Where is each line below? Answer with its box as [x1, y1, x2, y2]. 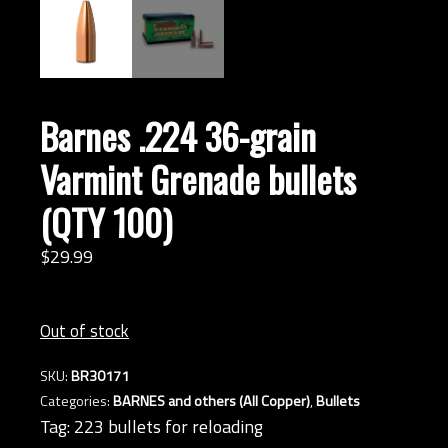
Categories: [40, 390, 113, 412]
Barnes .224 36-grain [40, 109, 316, 162]
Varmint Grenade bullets [40, 152, 356, 205]
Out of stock [40, 318, 129, 343]
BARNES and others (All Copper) [113, 390, 310, 412]
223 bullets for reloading [74, 413, 263, 440]
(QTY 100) [40, 195, 172, 248]
